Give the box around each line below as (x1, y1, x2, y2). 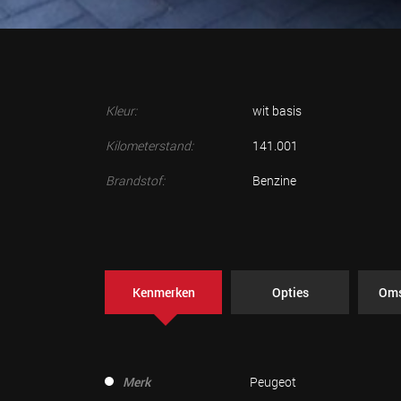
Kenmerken (132, 284, 195, 301)
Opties (271, 284, 309, 301)
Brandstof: (106, 172, 165, 189)
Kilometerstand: (106, 137, 193, 154)
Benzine (252, 172, 296, 189)
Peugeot (249, 373, 296, 390)
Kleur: (106, 102, 137, 119)
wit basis (252, 102, 302, 119)
